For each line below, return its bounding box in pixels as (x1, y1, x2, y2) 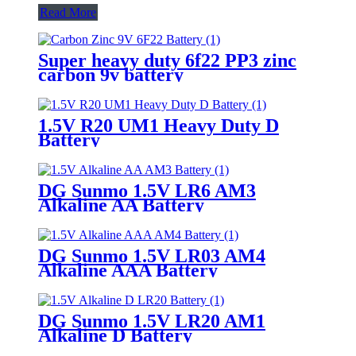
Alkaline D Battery (38, 324, 192, 346)
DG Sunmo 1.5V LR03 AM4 (38, 245, 265, 266)
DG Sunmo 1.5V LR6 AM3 (38, 180, 256, 201)
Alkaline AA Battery (38, 194, 204, 215)
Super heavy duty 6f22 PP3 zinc (38, 49, 296, 71)
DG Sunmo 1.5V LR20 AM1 (38, 310, 265, 331)
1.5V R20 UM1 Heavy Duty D (38, 114, 279, 136)
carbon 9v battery (38, 64, 184, 85)
